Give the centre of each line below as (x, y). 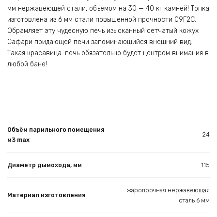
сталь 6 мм (194, 200)
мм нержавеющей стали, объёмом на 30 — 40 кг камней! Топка (108, 9)
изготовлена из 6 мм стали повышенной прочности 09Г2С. (102, 20)
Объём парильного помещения (56, 129)
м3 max (18, 139)
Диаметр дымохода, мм (45, 165)
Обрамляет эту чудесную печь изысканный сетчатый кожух (103, 31)
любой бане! (27, 64)
